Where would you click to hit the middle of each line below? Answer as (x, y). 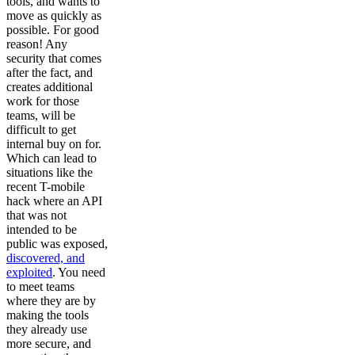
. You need (79, 272)
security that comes (54, 58)
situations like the (50, 172)
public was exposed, (57, 243)
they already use (47, 329)
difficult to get (41, 129)
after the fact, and (50, 72)
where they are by (51, 300)
